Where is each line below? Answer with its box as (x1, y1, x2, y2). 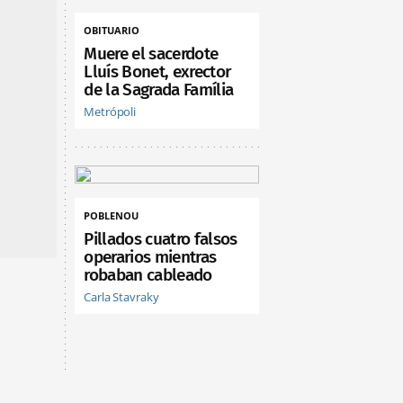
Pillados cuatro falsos (84, 228, 237, 250)
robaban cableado (84, 264, 212, 286)
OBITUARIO (84, 23, 140, 38)
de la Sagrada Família (84, 79, 234, 101)
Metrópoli (84, 103, 137, 121)
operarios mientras (84, 246, 217, 268)
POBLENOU (84, 209, 139, 223)
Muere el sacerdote (84, 43, 219, 65)
